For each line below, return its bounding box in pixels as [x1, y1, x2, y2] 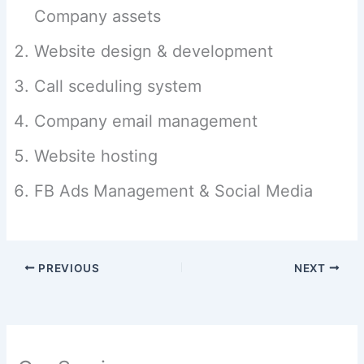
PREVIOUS [35, 261, 100, 275]
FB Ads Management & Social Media [34, 180, 314, 201]
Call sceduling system [34, 76, 202, 96]
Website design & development [34, 41, 274, 61]
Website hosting [34, 145, 158, 166]
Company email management [34, 110, 258, 131]
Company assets [34, 6, 162, 26]
